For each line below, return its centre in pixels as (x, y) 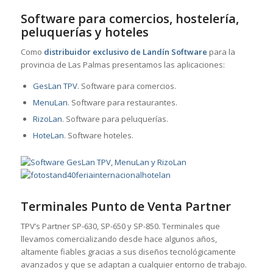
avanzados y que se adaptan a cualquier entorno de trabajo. (133, 265)
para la (221, 51)
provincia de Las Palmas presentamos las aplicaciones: (122, 64)
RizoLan (47, 119)
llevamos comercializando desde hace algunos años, (119, 239)
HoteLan (48, 135)
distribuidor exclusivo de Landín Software (125, 51)
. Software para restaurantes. (122, 102)
